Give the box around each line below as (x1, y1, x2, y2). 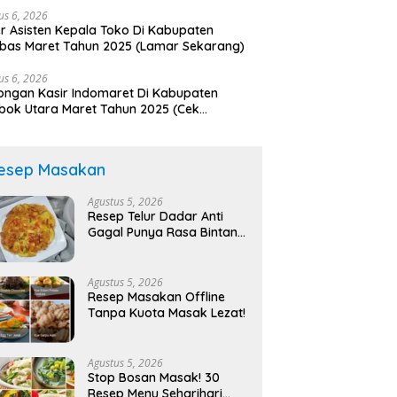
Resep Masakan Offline (88, 289, 226, 306)
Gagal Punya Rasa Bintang (88, 224, 246, 241)
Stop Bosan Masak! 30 (88, 370, 221, 386)
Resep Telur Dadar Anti (88, 208, 224, 225)
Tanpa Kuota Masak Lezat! (88, 305, 246, 322)
